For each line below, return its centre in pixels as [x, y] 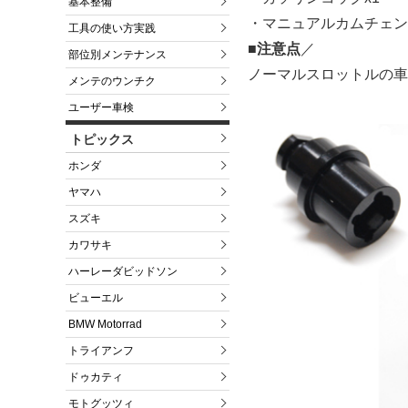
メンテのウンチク [112, 82]
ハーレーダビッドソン [123, 272]
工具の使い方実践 [112, 29]
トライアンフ [101, 351]
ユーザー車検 [101, 108]
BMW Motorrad [105, 325]
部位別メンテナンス [117, 55]
